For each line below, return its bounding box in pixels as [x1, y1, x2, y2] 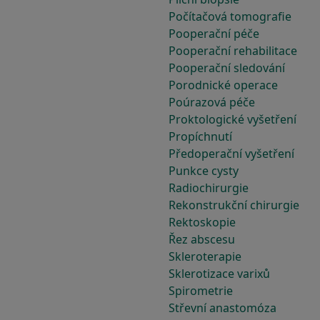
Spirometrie [169, 283, 233, 299]
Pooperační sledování [169, 60, 285, 76]
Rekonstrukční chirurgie [169, 197, 299, 213]
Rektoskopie [169, 214, 236, 230]
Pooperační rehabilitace [169, 43, 297, 59]
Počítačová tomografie [169, 9, 291, 24]
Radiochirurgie [169, 180, 249, 196]
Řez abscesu [169, 231, 235, 247]
